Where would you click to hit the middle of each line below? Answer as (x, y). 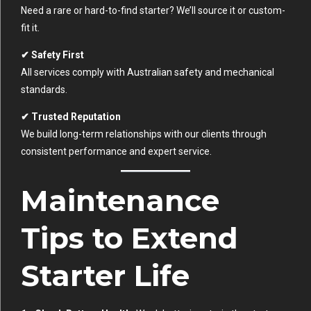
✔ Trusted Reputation (71, 116)
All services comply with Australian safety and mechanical (148, 72)
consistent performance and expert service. (116, 151)
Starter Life (105, 275)
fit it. (30, 27)
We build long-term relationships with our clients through (144, 134)
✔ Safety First (52, 54)
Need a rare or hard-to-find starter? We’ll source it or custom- (153, 10)
